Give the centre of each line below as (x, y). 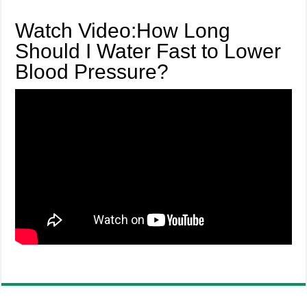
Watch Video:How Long (123, 31)
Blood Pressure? (92, 72)
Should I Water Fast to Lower (148, 51)
